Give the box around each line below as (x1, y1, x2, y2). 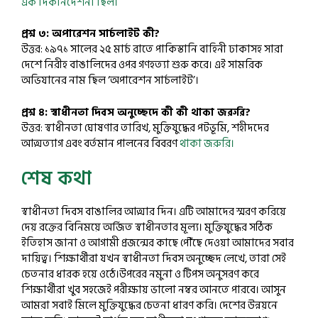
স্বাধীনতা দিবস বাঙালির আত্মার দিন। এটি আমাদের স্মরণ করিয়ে (21, 203, 286, 221)
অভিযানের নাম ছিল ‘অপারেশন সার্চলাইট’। (21, 72, 199, 89)
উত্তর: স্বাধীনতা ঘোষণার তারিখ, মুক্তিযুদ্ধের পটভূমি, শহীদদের (21, 119, 269, 137)
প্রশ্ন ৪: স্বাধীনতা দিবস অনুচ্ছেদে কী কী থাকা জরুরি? (21, 103, 251, 121)
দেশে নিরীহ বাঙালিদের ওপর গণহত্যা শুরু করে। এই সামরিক (21, 56, 263, 74)
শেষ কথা (21, 163, 92, 194)
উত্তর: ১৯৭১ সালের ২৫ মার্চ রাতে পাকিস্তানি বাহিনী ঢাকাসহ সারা (21, 40, 283, 58)
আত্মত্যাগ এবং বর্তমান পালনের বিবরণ (21, 134, 180, 153)
